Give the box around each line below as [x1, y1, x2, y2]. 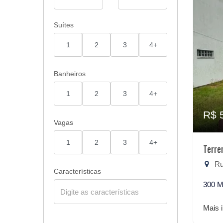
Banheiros [54, 70, 86, 78]
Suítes [54, 21, 74, 29]
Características [54, 167, 101, 175]
